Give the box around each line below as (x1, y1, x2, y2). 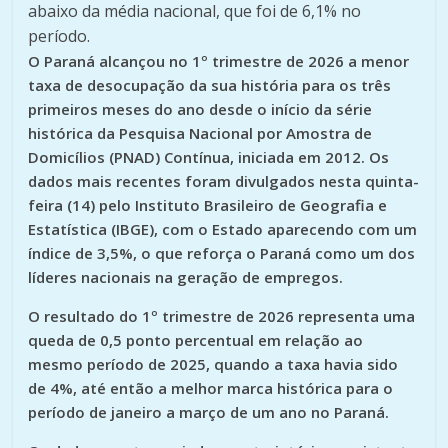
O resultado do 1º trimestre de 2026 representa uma (28, 305, 416, 326)
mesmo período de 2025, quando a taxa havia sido (28, 353, 399, 374)
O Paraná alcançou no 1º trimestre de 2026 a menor (28, 50, 410, 71)
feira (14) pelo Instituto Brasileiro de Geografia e (28, 194, 388, 215)
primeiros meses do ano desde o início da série (28, 98, 373, 119)
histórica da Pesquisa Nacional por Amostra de (28, 122, 373, 143)
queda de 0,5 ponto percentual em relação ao (28, 329, 364, 350)
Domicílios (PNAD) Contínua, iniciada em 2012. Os (28, 146, 390, 167)
